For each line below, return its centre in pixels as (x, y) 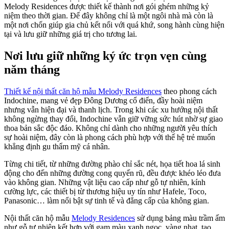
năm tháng (32, 70)
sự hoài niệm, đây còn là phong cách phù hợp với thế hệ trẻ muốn (110, 138)
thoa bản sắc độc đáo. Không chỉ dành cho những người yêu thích (111, 128)
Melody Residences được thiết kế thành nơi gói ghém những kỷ (107, 7)
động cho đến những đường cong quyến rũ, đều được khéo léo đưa (112, 173)
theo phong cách (189, 91)
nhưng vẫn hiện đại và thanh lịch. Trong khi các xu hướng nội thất (111, 110)
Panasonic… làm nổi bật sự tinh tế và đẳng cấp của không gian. (108, 201)
